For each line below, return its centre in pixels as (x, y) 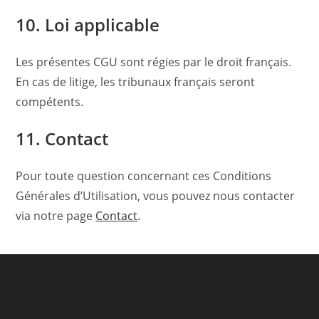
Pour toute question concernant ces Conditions (144, 176)
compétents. (50, 102)
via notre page (56, 216)
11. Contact (62, 138)
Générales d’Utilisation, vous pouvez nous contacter (156, 196)
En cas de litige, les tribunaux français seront (136, 82)
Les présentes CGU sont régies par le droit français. (154, 62)
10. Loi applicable (88, 25)
